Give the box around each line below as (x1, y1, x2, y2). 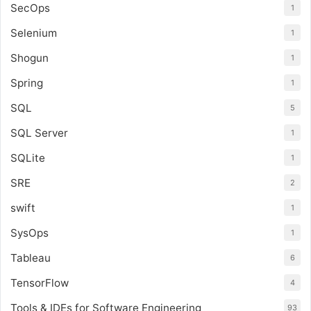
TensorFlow (10, 276, 69, 289)
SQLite (10, 151, 45, 165)
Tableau (10, 251, 51, 264)
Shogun (10, 51, 49, 65)
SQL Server (10, 126, 68, 140)
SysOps (10, 226, 49, 239)
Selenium (10, 26, 57, 40)
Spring (10, 76, 43, 90)
